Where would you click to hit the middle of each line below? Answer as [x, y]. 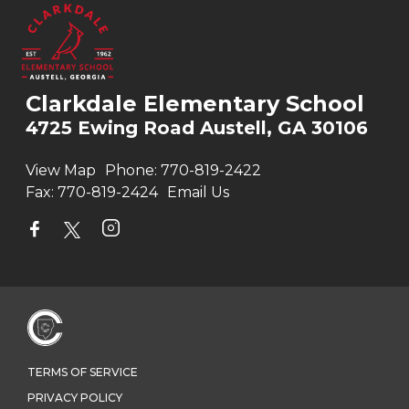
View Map [61, 171]
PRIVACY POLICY [75, 398]
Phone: [131, 171]
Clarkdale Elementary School [195, 104]
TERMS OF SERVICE [83, 372]
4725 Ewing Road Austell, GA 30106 [197, 128]
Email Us [198, 193]
